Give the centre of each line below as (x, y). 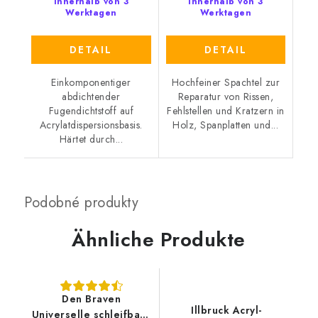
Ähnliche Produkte (159, 240)
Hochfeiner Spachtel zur (225, 83)
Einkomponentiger (91, 83)
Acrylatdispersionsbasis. (91, 125)
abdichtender (91, 97)
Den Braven (92, 299)
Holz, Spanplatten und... (226, 125)
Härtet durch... (91, 139)
